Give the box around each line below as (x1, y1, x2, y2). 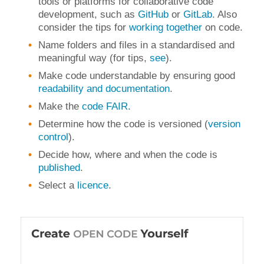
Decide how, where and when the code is (38, 149, 217, 160)
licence (77, 180, 108, 191)
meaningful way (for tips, (38, 52, 150, 64)
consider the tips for (38, 22, 129, 33)
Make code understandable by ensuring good (38, 70, 235, 81)
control (38, 131, 68, 143)
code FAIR (82, 101, 128, 112)
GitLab (183, 9, 212, 20)
